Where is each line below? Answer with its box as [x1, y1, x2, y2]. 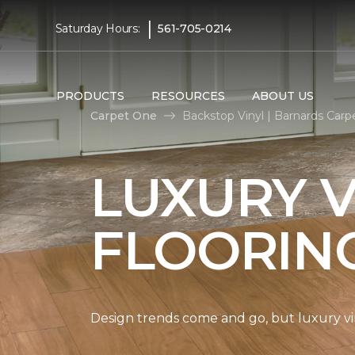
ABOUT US [251, 88, 314, 103]
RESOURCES [151, 88, 225, 103]
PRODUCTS [55, 88, 124, 103]
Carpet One [90, 109, 157, 123]
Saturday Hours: [55, 21, 140, 36]
